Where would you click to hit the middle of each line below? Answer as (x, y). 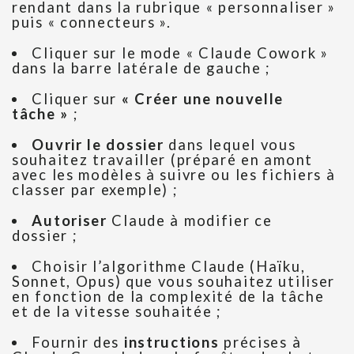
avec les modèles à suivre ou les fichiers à (174, 175)
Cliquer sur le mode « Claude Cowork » (180, 53)
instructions (171, 343)
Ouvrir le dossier (98, 145)
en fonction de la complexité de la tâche (168, 297)
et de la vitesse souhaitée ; (117, 312)
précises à (260, 343)
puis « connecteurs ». (92, 23)
